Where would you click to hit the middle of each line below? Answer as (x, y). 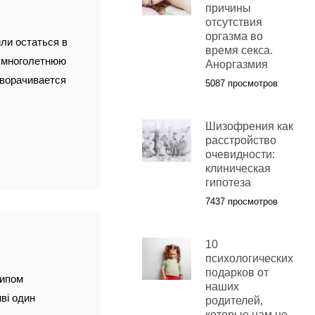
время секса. (239, 51)
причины (228, 8)
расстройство (240, 141)
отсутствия (233, 22)
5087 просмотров (241, 84)
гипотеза (228, 183)
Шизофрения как (249, 127)
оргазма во (234, 37)
